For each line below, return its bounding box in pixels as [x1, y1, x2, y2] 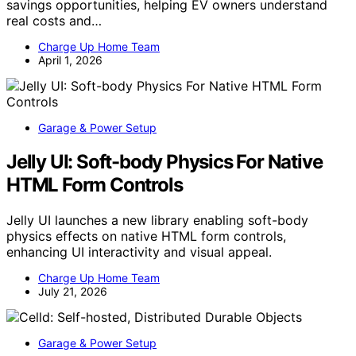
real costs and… [6, 13, 102, 29]
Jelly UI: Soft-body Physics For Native [6, 149, 323, 173]
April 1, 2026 [38, 53, 103, 67]
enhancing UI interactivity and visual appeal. [6, 243, 272, 260]
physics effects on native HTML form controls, [6, 227, 286, 244]
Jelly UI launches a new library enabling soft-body [6, 211, 308, 228]
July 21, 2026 [38, 284, 107, 298]
